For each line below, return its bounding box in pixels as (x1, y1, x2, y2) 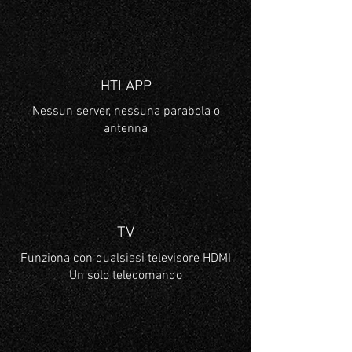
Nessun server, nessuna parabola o (31, 104, 220, 119)
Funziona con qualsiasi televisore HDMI (20, 251, 231, 266)
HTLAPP (100, 78, 152, 96)
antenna (104, 121, 148, 137)
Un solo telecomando (69, 268, 182, 284)
